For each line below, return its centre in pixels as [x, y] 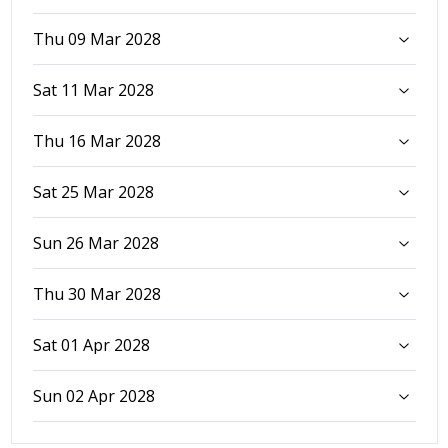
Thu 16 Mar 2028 [96, 140]
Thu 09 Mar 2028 [96, 38]
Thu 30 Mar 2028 [96, 293]
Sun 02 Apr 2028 [93, 395]
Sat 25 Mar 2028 [93, 191]
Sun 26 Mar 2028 [95, 242]
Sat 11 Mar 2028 [93, 89]
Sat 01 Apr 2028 [91, 344]
